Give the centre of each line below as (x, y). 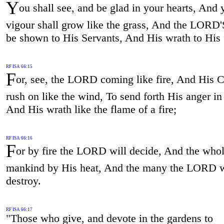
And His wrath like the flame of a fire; (91, 109)
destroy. (23, 180)
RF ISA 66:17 (19, 209)
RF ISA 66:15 (19, 67)
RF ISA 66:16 (19, 138)
